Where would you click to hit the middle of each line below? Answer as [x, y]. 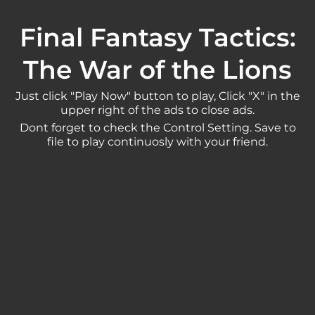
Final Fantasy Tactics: [157, 37]
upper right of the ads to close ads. [157, 110]
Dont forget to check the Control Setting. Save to [157, 128]
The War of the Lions [157, 70]
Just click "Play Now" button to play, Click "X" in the [157, 96]
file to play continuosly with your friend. [157, 142]
